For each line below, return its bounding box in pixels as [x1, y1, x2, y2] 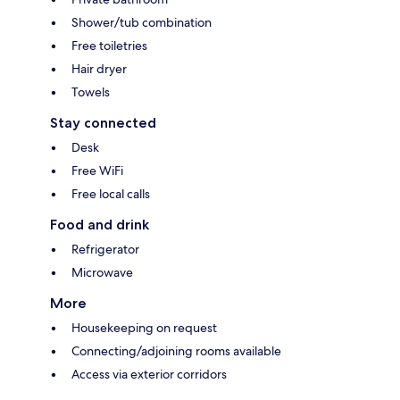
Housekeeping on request [71, 320, 217, 337]
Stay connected [50, 114, 156, 132]
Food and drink [50, 216, 149, 234]
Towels [71, 84, 110, 101]
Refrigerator [71, 241, 139, 258]
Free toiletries [71, 37, 147, 54]
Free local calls [71, 186, 150, 203]
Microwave [71, 264, 133, 281]
